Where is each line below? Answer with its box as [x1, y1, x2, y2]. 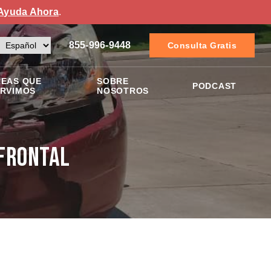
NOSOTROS [97, 86, 149, 96]
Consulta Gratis [167, 41, 237, 50]
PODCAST [192, 81, 237, 91]
